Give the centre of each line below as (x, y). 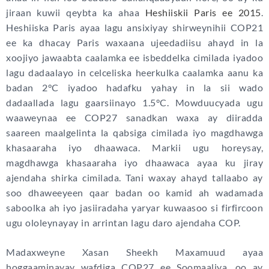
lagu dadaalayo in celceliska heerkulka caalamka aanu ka (134, 73)
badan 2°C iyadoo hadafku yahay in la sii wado (134, 88)
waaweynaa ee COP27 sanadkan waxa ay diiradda (134, 118)
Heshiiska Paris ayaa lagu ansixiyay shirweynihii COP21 (134, 28)
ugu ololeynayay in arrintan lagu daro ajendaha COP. (123, 223)
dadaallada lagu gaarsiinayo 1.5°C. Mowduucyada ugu (134, 103)
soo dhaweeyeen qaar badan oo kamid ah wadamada (134, 193)
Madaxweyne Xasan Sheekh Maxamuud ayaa (134, 252)
